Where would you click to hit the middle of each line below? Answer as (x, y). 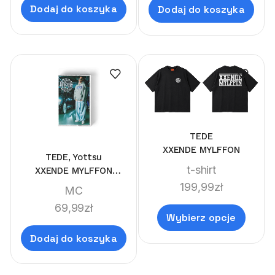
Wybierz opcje (201, 218)
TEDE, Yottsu (74, 157)
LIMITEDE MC (74, 184)
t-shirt (201, 170)
